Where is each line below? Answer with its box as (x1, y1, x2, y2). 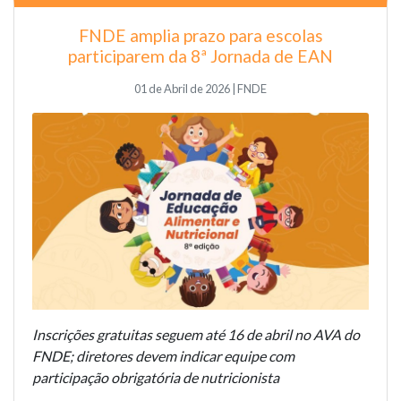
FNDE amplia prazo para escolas (78, 24, 323, 46)
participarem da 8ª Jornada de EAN (68, 45, 333, 66)
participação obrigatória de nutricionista (32, 369, 279, 387)
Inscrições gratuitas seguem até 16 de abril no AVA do (32, 326, 360, 344)
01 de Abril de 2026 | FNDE (134, 81, 267, 96)
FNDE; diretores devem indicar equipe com (32, 347, 294, 365)
